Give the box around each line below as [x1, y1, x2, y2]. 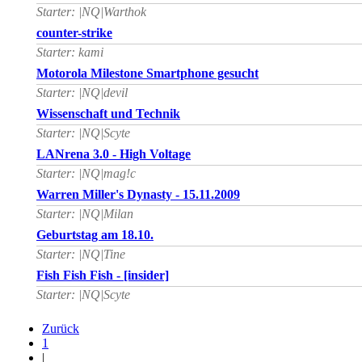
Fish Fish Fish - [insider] [36, 268, 169, 283]
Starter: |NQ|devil [36, 86, 128, 100]
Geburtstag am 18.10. [36, 228, 154, 242]
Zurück [42, 322, 79, 336]
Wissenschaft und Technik [36, 107, 180, 121]
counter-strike [36, 26, 112, 40]
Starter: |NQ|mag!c [36, 166, 136, 181]
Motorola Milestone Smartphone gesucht [36, 66, 259, 81]
